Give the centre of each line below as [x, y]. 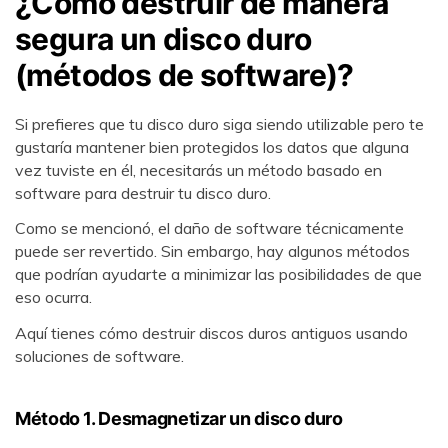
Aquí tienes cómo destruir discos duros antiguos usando [211, 333]
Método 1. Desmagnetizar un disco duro [179, 418]
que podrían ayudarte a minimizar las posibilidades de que [218, 274]
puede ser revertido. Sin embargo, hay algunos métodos [212, 251]
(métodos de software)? [184, 75]
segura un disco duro [163, 39]
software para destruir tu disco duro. [143, 192]
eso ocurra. [53, 297]
